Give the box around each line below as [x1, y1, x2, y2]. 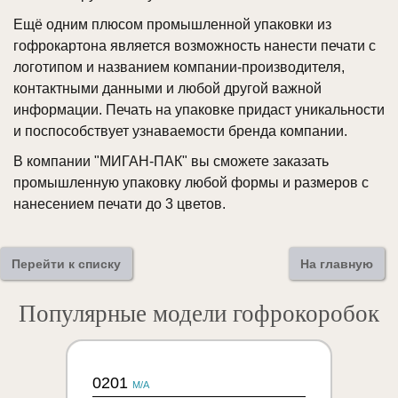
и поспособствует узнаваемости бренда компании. [13, 123, 347, 139]
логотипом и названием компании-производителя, [13, 60, 345, 76]
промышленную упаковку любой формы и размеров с [13, 175, 369, 191]
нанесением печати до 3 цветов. [13, 196, 226, 212]
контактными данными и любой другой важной [13, 81, 322, 97]
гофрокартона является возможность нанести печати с [13, 38, 376, 54]
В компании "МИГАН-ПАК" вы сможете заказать [13, 154, 329, 170]
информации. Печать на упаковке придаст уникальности [13, 102, 385, 118]
